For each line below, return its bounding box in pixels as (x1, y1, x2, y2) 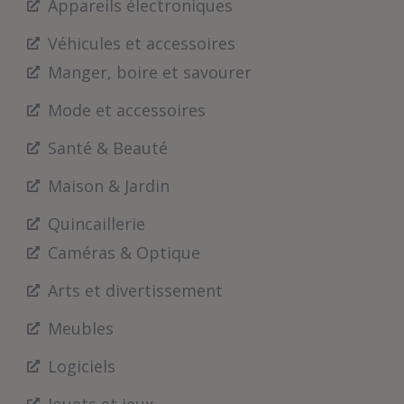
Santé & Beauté (47, 136, 168, 159)
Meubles (47, 317, 114, 339)
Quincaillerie (47, 212, 145, 234)
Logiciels (47, 354, 115, 377)
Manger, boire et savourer (47, 60, 252, 83)
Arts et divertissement (47, 279, 223, 301)
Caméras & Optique (47, 241, 200, 263)
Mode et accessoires (47, 98, 206, 121)
